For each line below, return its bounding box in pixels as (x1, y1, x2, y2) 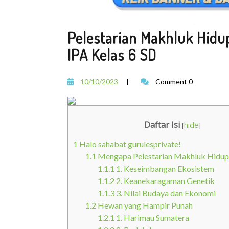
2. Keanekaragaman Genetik (114, 175, 215, 186)
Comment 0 (154, 77, 193, 86)
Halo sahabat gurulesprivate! (78, 139, 181, 149)
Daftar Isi (144, 119, 180, 130)
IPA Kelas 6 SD (67, 44, 156, 64)
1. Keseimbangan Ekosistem (114, 163, 214, 173)
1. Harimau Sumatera (114, 212, 189, 222)
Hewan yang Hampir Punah (96, 200, 193, 210)
